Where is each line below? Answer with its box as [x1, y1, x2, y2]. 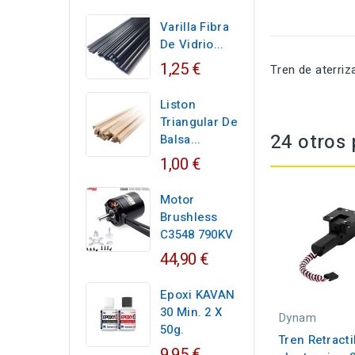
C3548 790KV [160, 226, 234, 243]
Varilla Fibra [160, 18, 229, 36]
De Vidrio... [160, 36, 224, 53]
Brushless [160, 208, 218, 226]
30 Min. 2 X [160, 303, 223, 321]
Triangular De [160, 113, 238, 131]
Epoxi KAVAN [160, 286, 235, 303]
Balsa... [160, 131, 201, 148]
